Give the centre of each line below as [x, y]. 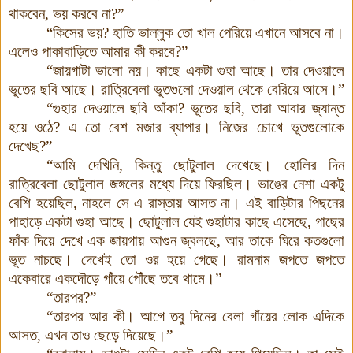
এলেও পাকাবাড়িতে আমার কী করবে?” [98, 51]
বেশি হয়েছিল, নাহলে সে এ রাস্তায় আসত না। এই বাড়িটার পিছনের [176, 203]
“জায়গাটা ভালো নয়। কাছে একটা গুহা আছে [156, 70]
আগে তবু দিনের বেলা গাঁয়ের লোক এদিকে [240, 316]
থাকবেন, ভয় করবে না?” [66, 13]
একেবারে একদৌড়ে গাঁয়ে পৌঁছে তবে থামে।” [115, 278]
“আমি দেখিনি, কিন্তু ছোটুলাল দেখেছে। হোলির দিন [195, 165]
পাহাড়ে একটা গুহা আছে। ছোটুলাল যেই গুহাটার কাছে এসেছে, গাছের [176, 221]
